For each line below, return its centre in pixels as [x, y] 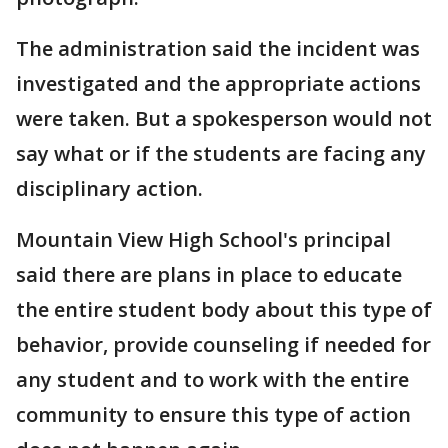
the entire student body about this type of [224, 309]
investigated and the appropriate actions [218, 83]
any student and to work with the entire [212, 379]
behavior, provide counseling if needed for [223, 344]
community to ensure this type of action [213, 414]
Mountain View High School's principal [203, 239]
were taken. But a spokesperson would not [224, 118]
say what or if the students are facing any [221, 153]
